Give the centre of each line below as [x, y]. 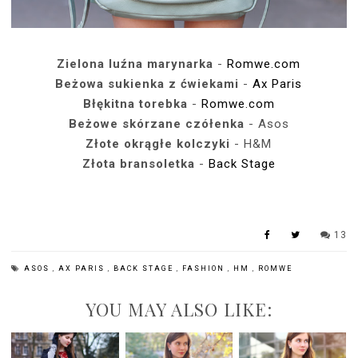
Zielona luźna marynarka [135, 64]
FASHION [205, 268]
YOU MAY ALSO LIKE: [179, 309]
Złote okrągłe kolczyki [160, 143]
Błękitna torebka [135, 103]
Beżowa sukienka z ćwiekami [147, 84]
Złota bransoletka [140, 163]
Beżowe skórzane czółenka [156, 123]
